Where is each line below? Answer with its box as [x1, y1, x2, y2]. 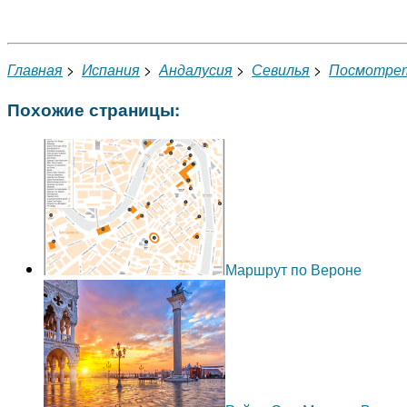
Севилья [252, 59, 310, 81]
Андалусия [159, 59, 233, 81]
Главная [7, 59, 63, 81]
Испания [82, 59, 140, 81]
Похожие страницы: [7, 96, 180, 122]
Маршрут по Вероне [225, 258, 362, 280]
